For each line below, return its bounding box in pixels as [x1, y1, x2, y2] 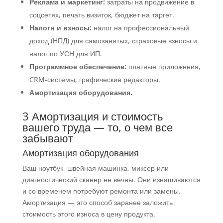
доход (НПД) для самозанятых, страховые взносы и [29, 36, 197, 46]
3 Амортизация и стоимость [22, 109, 163, 124]
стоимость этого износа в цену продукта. [22, 209, 155, 219]
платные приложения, [126, 62, 201, 72]
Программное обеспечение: [29, 62, 126, 72]
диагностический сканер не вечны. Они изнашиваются [22, 175, 201, 185]
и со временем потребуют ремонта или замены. [22, 186, 181, 196]
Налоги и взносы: [29, 23, 92, 33]
